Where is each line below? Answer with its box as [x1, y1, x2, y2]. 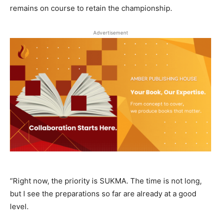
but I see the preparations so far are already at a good [10, 188, 196, 198]
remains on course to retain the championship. [10, 3, 172, 13]
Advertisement [93, 30, 128, 36]
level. [10, 201, 29, 211]
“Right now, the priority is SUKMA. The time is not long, [10, 176, 202, 185]
